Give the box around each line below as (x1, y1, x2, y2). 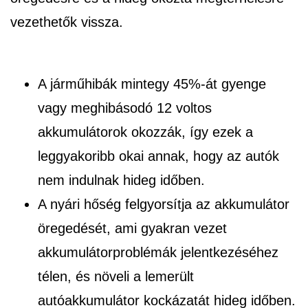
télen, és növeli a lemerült (38, 268, 194, 284)
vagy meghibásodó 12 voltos (38, 100, 212, 115)
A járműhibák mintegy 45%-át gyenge (38, 76, 266, 91)
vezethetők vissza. (10, 14, 123, 30)
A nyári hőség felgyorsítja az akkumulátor (38, 196, 289, 212)
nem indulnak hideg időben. (38, 172, 205, 188)
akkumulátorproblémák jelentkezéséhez (38, 244, 278, 260)
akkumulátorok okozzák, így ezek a (38, 124, 253, 140)
